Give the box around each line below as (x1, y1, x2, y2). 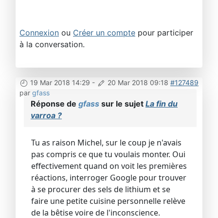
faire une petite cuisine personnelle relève (31, 195, 185, 206)
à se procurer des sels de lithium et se (31, 183, 170, 195)
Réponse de (31, 98, 78, 109)
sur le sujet (99, 98, 145, 109)
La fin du (145, 98, 178, 109)
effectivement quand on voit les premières (31, 160, 187, 171)
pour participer (135, 27, 193, 37)
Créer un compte (73, 27, 135, 37)
